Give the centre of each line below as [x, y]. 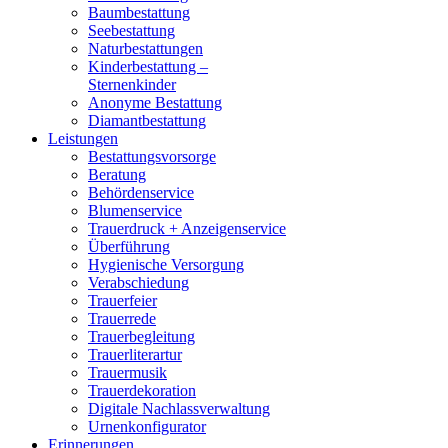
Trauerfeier [122, 300]
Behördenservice [141, 192]
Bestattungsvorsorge [152, 156]
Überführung [129, 246]
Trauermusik [127, 372]
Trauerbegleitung [141, 336]
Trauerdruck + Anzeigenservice [187, 228]
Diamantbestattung [147, 120]
